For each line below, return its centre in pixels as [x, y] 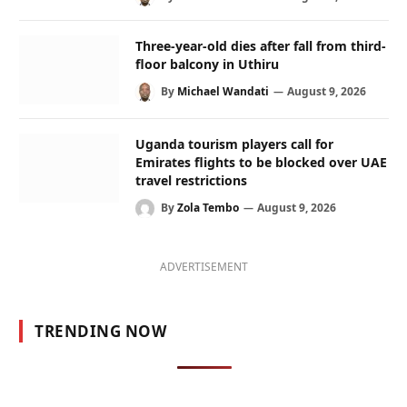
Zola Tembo [208, 207]
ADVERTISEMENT [204, 266]
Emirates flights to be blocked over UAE [261, 162]
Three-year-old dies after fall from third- [261, 45]
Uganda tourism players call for [234, 144]
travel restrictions [191, 180]
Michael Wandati [223, 91]
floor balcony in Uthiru [207, 64]
